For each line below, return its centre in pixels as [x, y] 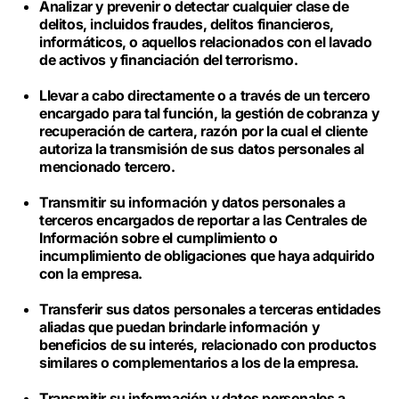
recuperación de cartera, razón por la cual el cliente [204, 131]
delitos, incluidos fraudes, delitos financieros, [187, 24]
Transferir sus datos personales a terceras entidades [210, 309]
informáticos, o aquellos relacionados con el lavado [206, 42]
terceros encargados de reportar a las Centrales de [204, 220]
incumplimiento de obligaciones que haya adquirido [207, 256]
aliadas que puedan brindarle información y [179, 327]
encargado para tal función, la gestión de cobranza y [209, 113]
